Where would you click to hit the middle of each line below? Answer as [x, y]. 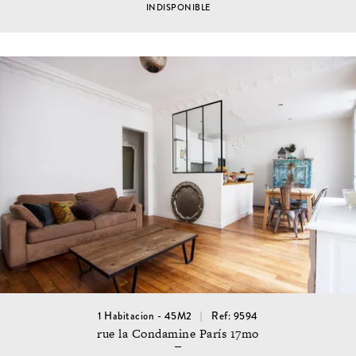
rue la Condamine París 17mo [178, 333]
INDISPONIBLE [178, 8]
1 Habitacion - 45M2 [145, 317]
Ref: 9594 [235, 317]
